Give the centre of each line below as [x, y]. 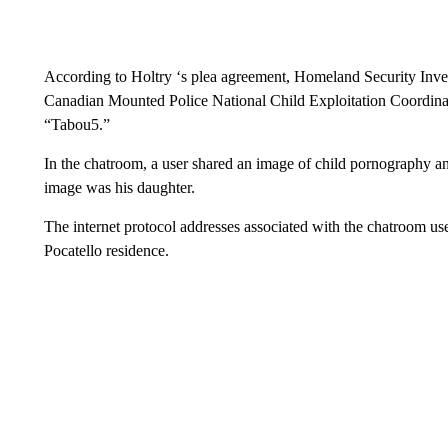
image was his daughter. [119, 187]
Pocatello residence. [106, 250]
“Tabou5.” [76, 124]
